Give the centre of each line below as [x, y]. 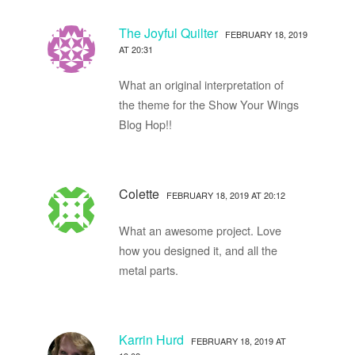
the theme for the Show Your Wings [208, 104]
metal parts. [148, 269]
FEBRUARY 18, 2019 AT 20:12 [225, 195]
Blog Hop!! [145, 124]
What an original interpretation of [201, 84]
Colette [140, 193]
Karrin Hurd [151, 339]
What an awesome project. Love [200, 230]
